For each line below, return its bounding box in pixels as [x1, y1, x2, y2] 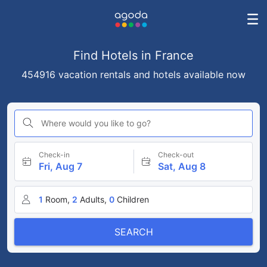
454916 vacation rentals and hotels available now [21, 69, 246, 80]
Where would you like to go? [41, 118, 151, 128]
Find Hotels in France [73, 48, 194, 63]
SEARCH [114, 226, 153, 238]
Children [117, 194, 149, 204]
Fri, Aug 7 [39, 160, 82, 172]
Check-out [157, 150, 194, 159]
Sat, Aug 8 [157, 160, 206, 172]
